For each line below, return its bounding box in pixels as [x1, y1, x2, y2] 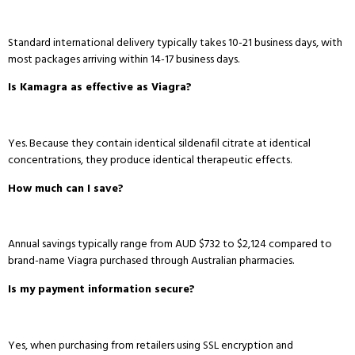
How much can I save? [8, 178, 124, 197]
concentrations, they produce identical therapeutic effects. [8, 151, 292, 170]
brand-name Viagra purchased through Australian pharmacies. [8, 251, 294, 270]
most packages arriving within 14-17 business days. [8, 50, 239, 68]
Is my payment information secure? [8, 279, 195, 298]
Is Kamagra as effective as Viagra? [8, 78, 192, 97]
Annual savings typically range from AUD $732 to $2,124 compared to [8, 235, 332, 254]
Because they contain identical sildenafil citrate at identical [27, 134, 311, 153]
